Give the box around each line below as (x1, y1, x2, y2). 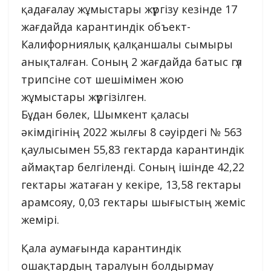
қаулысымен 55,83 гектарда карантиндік (21, 142, 244, 157)
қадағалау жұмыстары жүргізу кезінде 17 (21, 2, 237, 17)
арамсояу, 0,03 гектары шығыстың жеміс (21, 195, 246, 210)
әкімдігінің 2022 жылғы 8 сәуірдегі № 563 (21, 125, 242, 140)
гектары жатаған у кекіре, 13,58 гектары (21, 177, 241, 192)
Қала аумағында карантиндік (21, 241, 181, 256)
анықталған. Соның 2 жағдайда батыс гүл (21, 54, 242, 70)
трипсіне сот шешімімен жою (21, 72, 184, 87)
